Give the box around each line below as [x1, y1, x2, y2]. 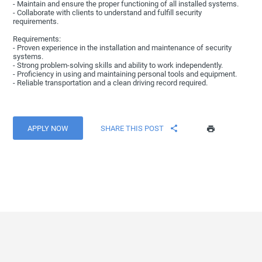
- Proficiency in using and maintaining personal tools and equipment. [13, 70, 237, 79]
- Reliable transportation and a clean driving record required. [13, 78, 208, 88]
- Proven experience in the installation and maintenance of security [13, 43, 232, 53]
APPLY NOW [27, 123, 69, 133]
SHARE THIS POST [101, 123, 164, 133]
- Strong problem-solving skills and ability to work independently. [13, 61, 223, 70]
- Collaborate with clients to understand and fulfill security [13, 8, 202, 18]
